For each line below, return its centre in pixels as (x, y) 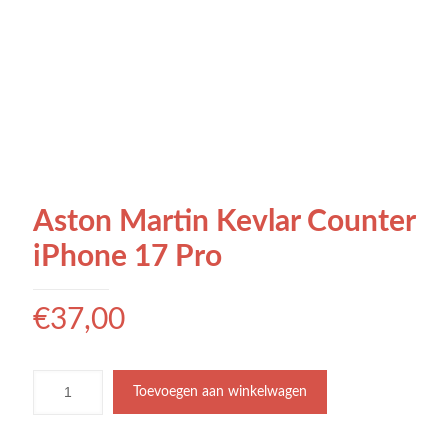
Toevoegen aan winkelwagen (220, 391)
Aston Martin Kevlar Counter (224, 221)
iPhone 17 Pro (127, 256)
